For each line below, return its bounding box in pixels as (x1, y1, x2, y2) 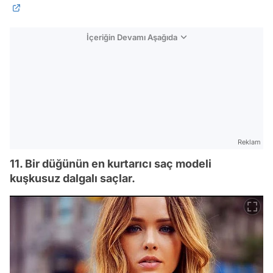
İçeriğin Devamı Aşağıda (87, 32, 177, 43)
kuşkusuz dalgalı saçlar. (10, 172, 135, 185)
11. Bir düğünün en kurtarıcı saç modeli (10, 157, 211, 171)
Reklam (238, 138, 261, 147)
